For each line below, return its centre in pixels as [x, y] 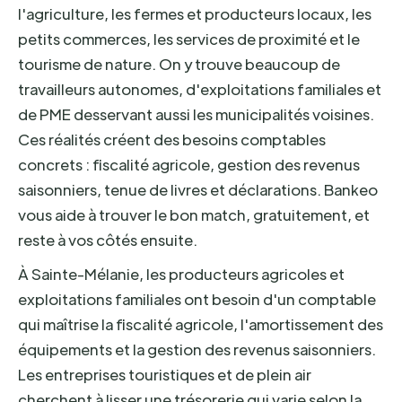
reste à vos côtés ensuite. [108, 240]
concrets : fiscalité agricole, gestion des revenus [189, 164]
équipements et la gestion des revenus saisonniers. [197, 349]
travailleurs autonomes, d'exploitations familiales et [200, 89]
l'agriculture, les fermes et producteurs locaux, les [195, 13]
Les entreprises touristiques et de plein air [165, 374]
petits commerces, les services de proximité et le [189, 39]
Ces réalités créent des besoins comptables [172, 139]
